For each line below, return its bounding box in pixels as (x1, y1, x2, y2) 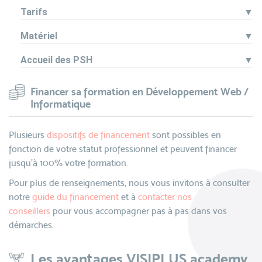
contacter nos (138, 191, 192, 202)
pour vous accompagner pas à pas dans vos (50, 205, 227, 216)
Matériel (20, 30, 57, 42)
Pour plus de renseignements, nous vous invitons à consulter (9, 177, 250, 188)
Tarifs (20, 6, 47, 18)
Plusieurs (9, 129, 47, 140)
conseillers (9, 205, 50, 216)
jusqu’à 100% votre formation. (9, 157, 128, 168)
